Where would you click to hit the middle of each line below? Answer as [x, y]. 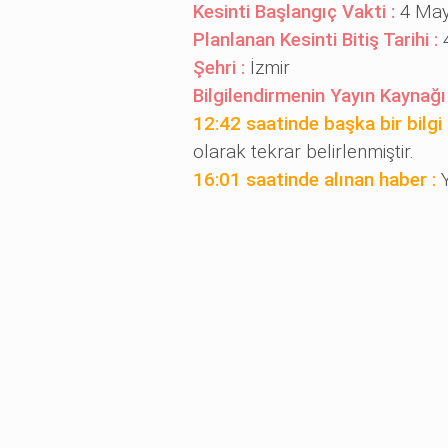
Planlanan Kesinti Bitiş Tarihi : [317, 39]
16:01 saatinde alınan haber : [316, 179]
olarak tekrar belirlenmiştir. [303, 151]
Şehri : [221, 67]
